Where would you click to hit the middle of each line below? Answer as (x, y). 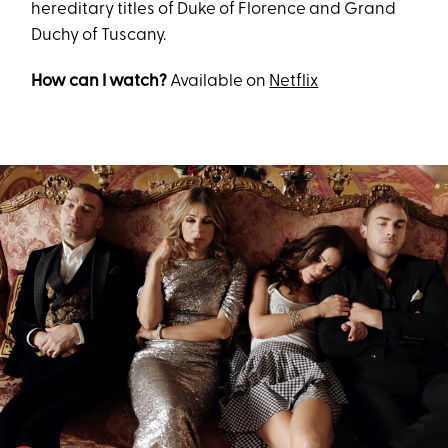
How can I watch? (99, 82)
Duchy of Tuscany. (99, 36)
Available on (218, 82)
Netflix (294, 82)
